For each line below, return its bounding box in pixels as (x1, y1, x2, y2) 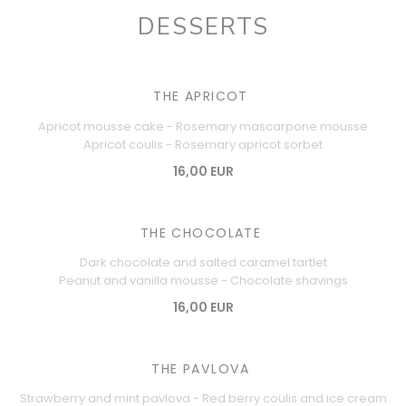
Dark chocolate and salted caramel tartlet (79, 254, 327, 272)
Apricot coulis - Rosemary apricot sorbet (83, 135, 323, 153)
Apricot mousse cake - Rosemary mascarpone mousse (38, 117, 368, 135)
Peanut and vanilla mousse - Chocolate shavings (58, 272, 348, 290)
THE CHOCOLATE (140, 223, 262, 242)
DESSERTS (137, 11, 269, 43)
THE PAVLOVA (151, 360, 250, 379)
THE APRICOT (153, 87, 248, 106)
